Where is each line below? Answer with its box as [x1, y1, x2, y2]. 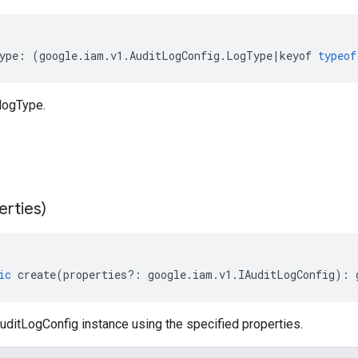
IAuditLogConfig [238, 267, 335, 282]
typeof [318, 48, 356, 63]
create [18, 267, 56, 282]
